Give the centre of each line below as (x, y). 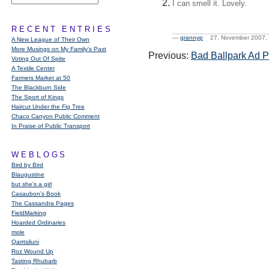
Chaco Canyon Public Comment (56, 116)
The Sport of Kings (38, 97)
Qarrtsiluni (25, 242)
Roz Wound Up (32, 251)
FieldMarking (29, 213)
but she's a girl (32, 184)
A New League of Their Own (50, 39)
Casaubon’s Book (36, 194)
